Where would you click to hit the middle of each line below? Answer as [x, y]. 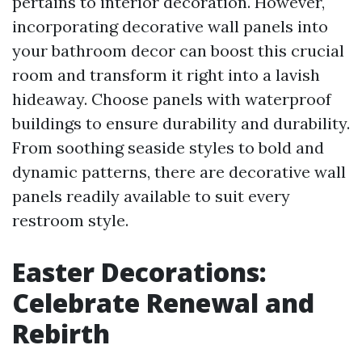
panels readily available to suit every [151, 196]
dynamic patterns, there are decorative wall [179, 172]
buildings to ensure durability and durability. [181, 124]
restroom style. [70, 221]
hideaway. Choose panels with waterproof [172, 99]
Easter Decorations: [139, 272]
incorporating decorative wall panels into [170, 27]
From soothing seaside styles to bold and [168, 148]
